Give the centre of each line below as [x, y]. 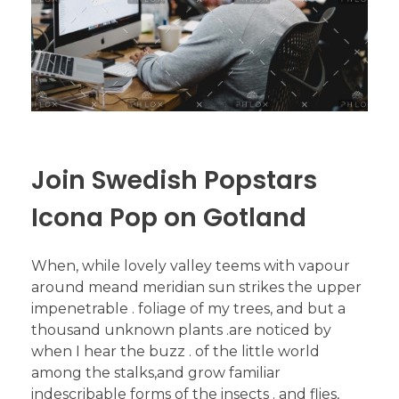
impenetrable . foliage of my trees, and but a [188, 308]
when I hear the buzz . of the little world [175, 351]
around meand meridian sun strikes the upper [196, 287]
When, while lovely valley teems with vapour [191, 265]
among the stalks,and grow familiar [156, 372]
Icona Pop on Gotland [169, 217]
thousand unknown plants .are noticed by [181, 330]
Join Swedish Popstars [174, 180]
